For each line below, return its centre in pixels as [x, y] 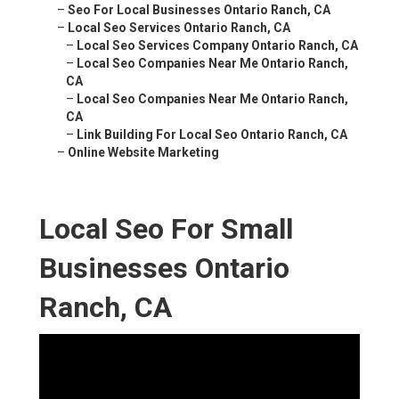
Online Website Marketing [143, 153]
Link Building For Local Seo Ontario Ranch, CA [212, 135]
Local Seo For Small [166, 229]
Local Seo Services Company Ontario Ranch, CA [217, 46]
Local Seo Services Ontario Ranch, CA [179, 28]
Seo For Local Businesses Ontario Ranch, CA [199, 10]
